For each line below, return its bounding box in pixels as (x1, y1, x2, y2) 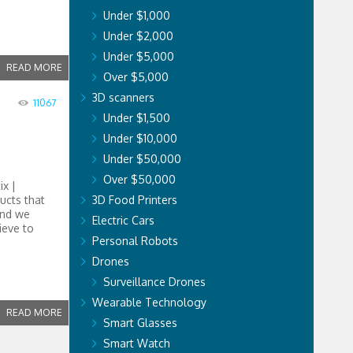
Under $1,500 (102, 111, 170, 124)
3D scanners (91, 91, 154, 104)
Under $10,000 (102, 132, 177, 145)
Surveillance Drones (102, 275, 206, 288)
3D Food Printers (91, 193, 177, 206)
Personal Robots (91, 234, 178, 247)
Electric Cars (91, 214, 154, 227)
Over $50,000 (102, 173, 176, 186)
